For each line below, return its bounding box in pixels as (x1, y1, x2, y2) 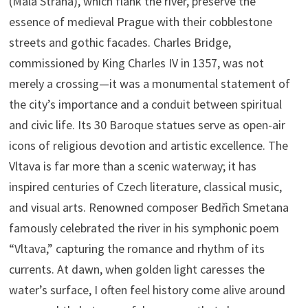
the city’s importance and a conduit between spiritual (8, 96, 282, 113)
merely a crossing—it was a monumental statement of (8, 76, 290, 92)
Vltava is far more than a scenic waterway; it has (8, 158, 256, 175)
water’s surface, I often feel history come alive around (8, 282, 285, 298)
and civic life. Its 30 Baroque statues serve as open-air (8, 117, 285, 133)
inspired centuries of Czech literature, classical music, (8, 179, 282, 195)
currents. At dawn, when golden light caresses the (8, 261, 265, 278)
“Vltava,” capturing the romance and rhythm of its (8, 241, 265, 257)
